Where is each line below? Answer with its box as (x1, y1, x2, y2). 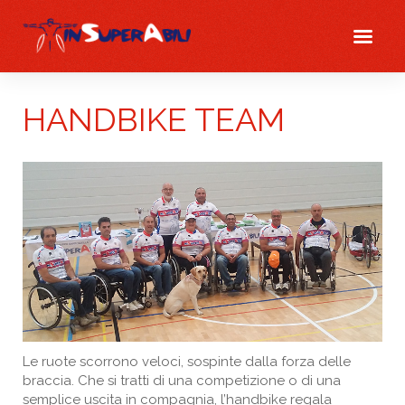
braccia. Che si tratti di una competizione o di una (23, 372, 341, 389)
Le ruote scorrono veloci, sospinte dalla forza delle (23, 353, 351, 370)
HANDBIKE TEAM (23, 100, 285, 138)
